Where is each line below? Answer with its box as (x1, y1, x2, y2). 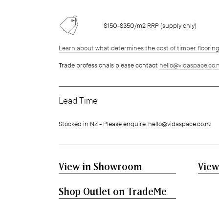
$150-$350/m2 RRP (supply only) (103, 22, 197, 30)
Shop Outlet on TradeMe (59, 187, 167, 197)
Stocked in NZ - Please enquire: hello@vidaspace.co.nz (59, 120, 212, 128)
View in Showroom (59, 162, 142, 172)
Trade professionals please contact (59, 62, 159, 69)
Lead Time (59, 96, 98, 106)
